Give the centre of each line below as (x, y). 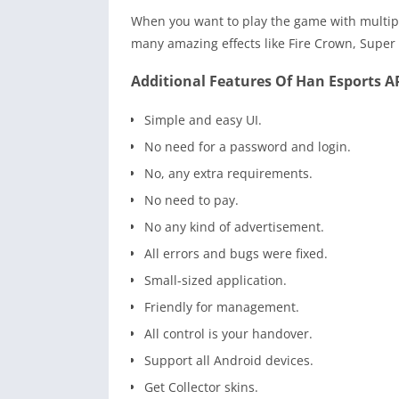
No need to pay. (191, 200)
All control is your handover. (228, 334)
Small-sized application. (216, 281)
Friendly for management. (222, 307)
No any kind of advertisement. (234, 227)
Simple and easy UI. (203, 120)
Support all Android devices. (229, 361)
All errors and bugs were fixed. (236, 254)
